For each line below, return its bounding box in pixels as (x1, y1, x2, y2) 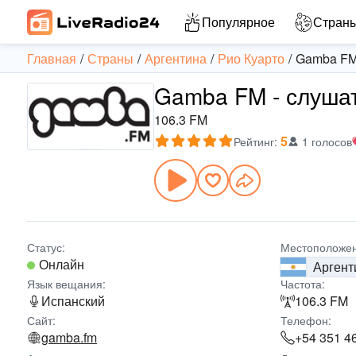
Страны (87, 49, 133, 68)
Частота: (281, 276, 326, 292)
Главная (27, 49, 76, 68)
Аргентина (145, 49, 207, 68)
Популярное (202, 13, 275, 31)
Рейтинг (234, 133, 274, 149)
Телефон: (281, 312, 332, 328)
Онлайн (39, 255, 84, 273)
